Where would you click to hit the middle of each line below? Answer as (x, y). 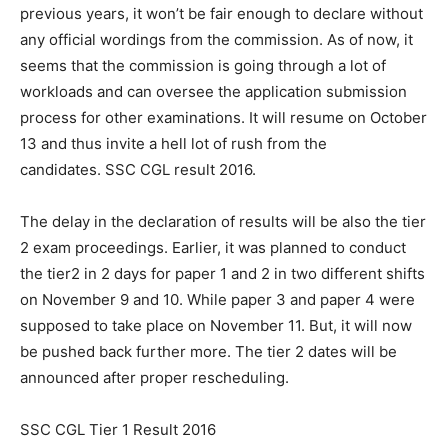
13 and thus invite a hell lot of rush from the (173, 143)
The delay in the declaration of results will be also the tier (223, 221)
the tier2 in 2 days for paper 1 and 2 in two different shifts (222, 273)
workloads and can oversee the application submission (213, 91)
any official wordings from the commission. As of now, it (216, 39)
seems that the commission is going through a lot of (203, 65)
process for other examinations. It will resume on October (223, 117)
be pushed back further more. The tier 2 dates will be (208, 351)
